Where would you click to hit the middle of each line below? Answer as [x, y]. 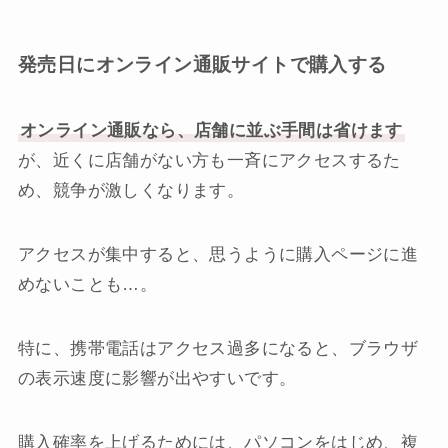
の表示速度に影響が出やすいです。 [157, 378]
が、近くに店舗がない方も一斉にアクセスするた [209, 160]
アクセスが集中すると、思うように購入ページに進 [218, 254]
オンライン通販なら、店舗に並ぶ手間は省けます [211, 130]
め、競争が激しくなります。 [131, 190]
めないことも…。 [87, 284]
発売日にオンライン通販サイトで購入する [202, 65]
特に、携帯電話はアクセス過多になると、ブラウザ [218, 348]
